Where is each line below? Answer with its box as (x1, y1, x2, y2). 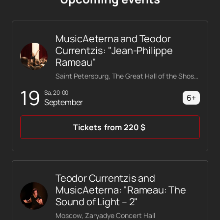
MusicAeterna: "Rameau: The (55, 183, 186, 197)
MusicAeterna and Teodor (55, 32, 171, 46)
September (44, 96, 83, 108)
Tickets (73, 122, 102, 133)
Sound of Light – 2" (55, 195, 138, 209)
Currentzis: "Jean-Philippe (55, 44, 173, 57)
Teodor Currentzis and (55, 171, 155, 185)
